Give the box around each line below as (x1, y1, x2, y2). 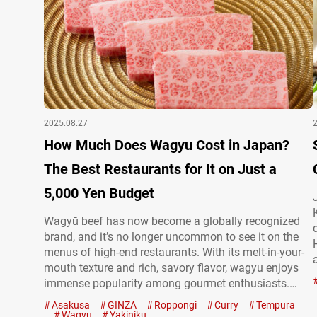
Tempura (256, 299, 295, 311)
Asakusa (52, 299, 90, 311)
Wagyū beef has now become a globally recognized (44, 214, 300, 228)
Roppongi (154, 299, 197, 311)
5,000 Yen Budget (44, 185, 154, 202)
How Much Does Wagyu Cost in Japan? (44, 137, 289, 154)
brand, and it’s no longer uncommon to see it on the (44, 230, 299, 243)
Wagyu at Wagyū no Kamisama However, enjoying (44, 292, 294, 306)
